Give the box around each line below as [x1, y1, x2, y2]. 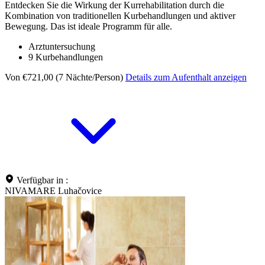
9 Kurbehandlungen [28, 51, 103, 62]
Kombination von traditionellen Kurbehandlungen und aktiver [5, 10, 235, 21]
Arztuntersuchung [28, 41, 95, 51]
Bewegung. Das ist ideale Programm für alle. [5, 21, 172, 31]
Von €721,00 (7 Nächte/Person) [5, 72, 123, 82]
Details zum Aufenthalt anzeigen [125, 72, 247, 82]
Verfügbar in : [17, 174, 68, 185]
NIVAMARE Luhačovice [5, 185, 102, 196]
